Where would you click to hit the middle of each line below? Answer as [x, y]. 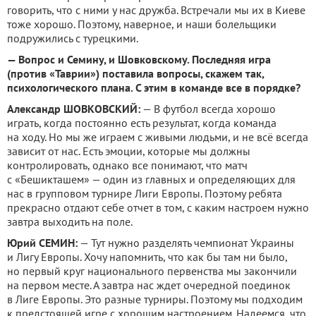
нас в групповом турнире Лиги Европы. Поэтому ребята [145, 193]
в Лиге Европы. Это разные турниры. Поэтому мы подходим [155, 299]
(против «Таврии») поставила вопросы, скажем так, [135, 73]
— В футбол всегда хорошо [208, 109]
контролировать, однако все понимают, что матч [127, 165]
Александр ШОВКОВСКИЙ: [74, 109]
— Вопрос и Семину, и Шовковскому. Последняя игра [139, 59]
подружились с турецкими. [73, 38]
